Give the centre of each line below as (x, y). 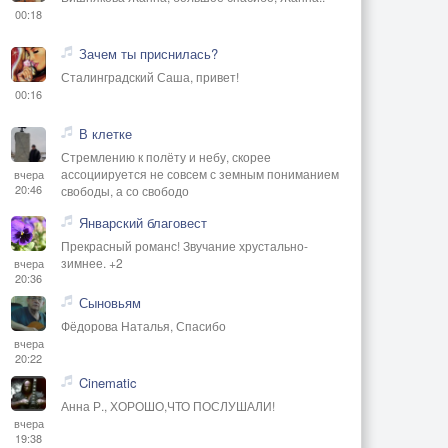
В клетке (105, 133)
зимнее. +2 (92, 262)
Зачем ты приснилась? (148, 53)
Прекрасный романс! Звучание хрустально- (184, 245)
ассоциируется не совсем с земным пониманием (200, 173)
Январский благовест (143, 222)
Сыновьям (110, 302)
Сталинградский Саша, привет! (150, 76)
